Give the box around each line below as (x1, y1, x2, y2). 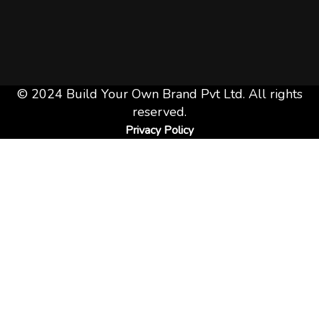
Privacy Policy (125, 122, 194, 138)
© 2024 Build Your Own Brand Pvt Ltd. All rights (16, 85, 303, 103)
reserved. (132, 103, 187, 120)
